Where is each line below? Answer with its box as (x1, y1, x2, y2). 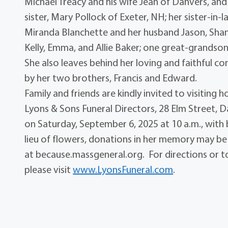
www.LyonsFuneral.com (73, 163, 174, 176)
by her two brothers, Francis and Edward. (24, 71, 197, 84)
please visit (24, 163, 73, 176)
